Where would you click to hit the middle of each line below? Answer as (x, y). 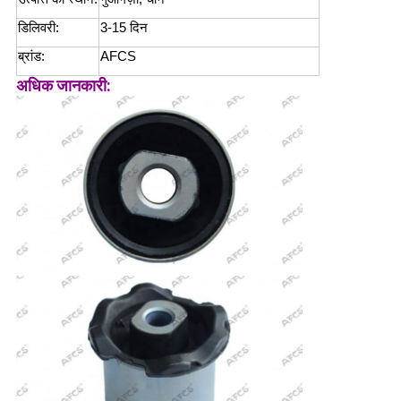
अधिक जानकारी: (63, 86)
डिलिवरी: (38, 28)
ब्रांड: (31, 56)
